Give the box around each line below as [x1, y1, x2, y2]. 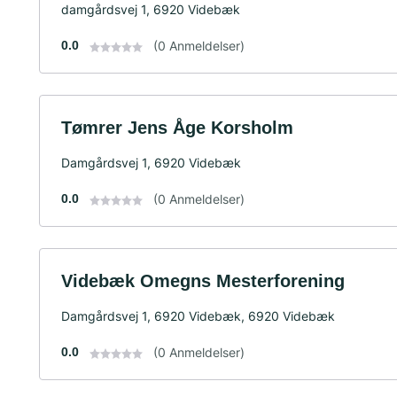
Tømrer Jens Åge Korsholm [61, 117, 293, 137]
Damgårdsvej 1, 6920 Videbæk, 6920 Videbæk [61, 307, 335, 323]
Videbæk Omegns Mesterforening [61, 270, 345, 291]
